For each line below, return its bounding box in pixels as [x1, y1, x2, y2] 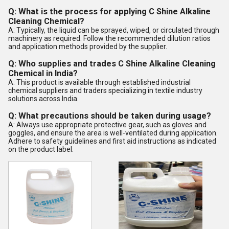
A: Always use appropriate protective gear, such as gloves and [8, 121, 207, 129]
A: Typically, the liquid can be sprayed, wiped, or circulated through [8, 26, 219, 34]
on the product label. [8, 145, 74, 153]
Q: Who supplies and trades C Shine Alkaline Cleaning [8, 59, 216, 68]
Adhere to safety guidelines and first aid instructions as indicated [8, 137, 216, 145]
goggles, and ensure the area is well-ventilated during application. [8, 129, 218, 137]
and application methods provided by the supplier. [8, 42, 167, 51]
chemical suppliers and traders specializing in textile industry [8, 86, 202, 95]
